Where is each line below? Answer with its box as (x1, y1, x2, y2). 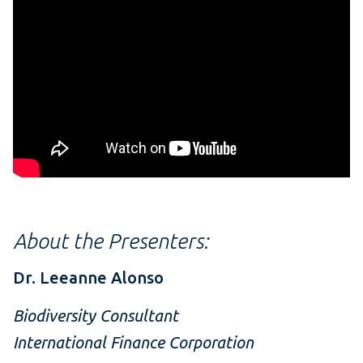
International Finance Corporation (13, 333, 254, 352)
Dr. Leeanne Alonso (13, 268, 164, 288)
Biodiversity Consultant (13, 306, 178, 326)
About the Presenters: (13, 229, 208, 254)
